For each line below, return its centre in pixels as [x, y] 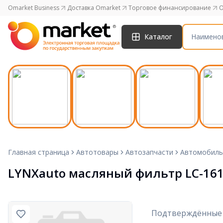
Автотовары [97, 152]
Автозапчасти [149, 152]
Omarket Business [34, 8]
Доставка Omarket [94, 8]
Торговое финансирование [170, 8]
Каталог [158, 37]
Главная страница [39, 152]
